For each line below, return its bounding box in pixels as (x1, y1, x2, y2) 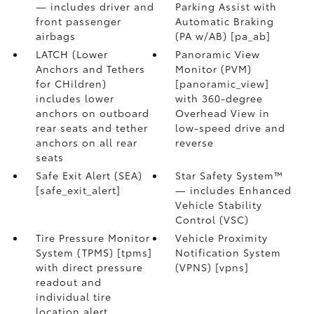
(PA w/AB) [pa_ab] (175, 29, 271, 43)
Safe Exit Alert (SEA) (35, 168, 142, 182)
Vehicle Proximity (175, 231, 268, 245)
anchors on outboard (35, 106, 149, 120)
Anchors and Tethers (35, 62, 145, 76)
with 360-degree (175, 91, 264, 105)
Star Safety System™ (175, 168, 285, 182)
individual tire (35, 289, 111, 303)
